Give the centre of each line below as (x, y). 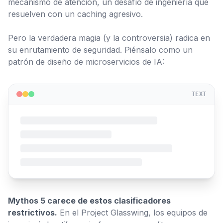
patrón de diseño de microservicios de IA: (86, 62)
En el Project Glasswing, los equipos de (132, 213)
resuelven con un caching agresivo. (75, 14)
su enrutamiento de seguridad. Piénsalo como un (100, 50)
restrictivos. (33, 213)
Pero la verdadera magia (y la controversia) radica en (109, 38)
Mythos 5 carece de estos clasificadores (89, 201)
